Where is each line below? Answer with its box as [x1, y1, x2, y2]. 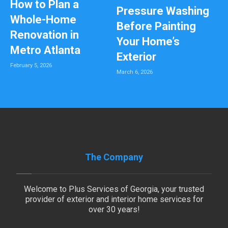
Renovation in [10, 28, 79, 42]
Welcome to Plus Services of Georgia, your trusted [24, 184, 204, 194]
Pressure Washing [117, 5, 209, 18]
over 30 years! [88, 205, 140, 215]
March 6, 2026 [117, 69, 153, 76]
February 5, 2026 [10, 62, 52, 69]
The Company [85, 152, 143, 163]
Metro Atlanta [10, 44, 80, 57]
